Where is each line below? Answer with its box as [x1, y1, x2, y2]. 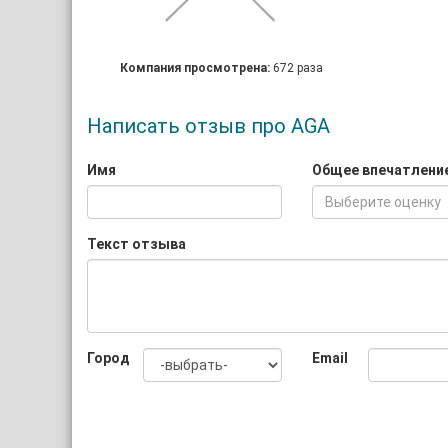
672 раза [273, 61, 324, 75]
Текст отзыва [87, 236, 186, 252]
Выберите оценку [325, 194, 441, 210]
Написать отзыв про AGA [87, 114, 330, 138]
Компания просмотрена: [120, 61, 274, 75]
